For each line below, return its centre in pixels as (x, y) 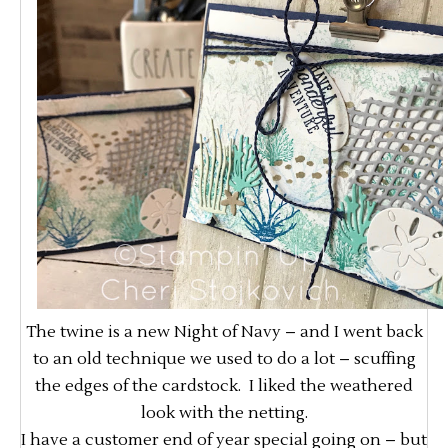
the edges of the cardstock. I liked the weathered (224, 386)
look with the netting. (224, 413)
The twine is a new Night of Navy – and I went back (224, 332)
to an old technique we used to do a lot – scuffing (224, 359)
